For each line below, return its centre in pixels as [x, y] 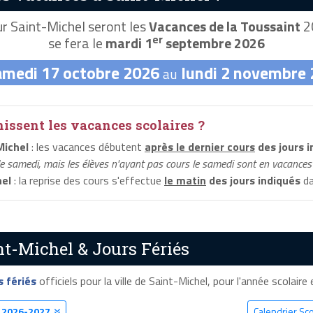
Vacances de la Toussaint [225, 27]
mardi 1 [129, 43]
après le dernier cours [200, 147]
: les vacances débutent [87, 147]
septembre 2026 [214, 43]
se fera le [77, 43]
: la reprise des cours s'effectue [88, 181]
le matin [185, 181]
